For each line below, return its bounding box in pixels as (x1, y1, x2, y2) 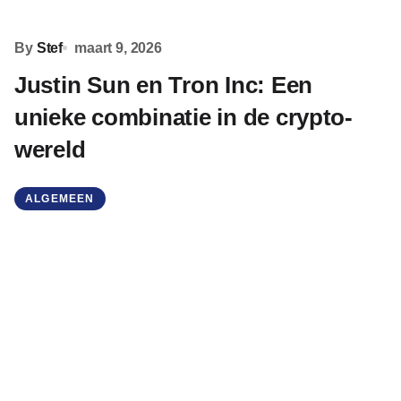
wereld (14, 136, 86, 163)
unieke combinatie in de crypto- (14, 104, 353, 131)
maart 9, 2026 (74, 40, 162, 55)
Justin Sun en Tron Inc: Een (14, 72, 312, 98)
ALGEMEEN (25, 192, 95, 205)
